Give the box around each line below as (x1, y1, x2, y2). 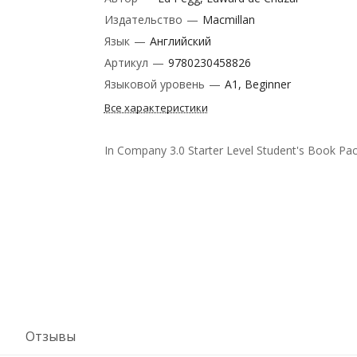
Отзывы (25, 328, 76, 345)
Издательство (104, 12, 186, 27)
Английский (149, 33, 211, 49)
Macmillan (202, 12, 255, 27)
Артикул (104, 55, 151, 70)
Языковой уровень (104, 76, 208, 92)
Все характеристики (104, 100, 208, 115)
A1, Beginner (224, 76, 291, 92)
